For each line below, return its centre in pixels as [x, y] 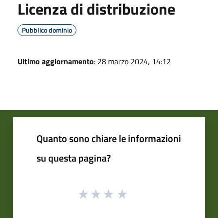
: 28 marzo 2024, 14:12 [132, 61]
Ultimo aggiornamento [56, 61]
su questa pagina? [74, 158]
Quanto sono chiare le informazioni [109, 138]
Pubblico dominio [47, 30]
